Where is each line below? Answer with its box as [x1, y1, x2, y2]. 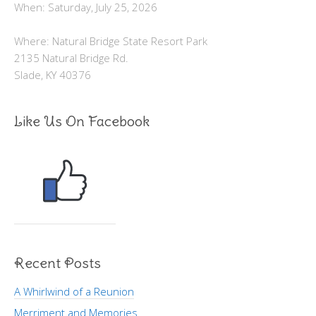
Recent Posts [14, 254, 101, 272]
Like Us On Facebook [14, 112, 150, 130]
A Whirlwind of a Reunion [14, 284, 134, 299]
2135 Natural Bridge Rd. [14, 51, 128, 66]
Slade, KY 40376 [14, 68, 91, 83]
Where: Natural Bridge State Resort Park [14, 34, 207, 49]
